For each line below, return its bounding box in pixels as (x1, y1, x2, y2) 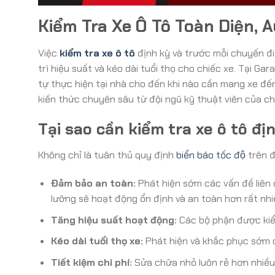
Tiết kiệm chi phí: (50, 255, 132, 269)
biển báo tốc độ (176, 149, 246, 162)
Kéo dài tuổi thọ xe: (50, 234, 143, 248)
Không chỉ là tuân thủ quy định (38, 149, 176, 162)
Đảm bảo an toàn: (50, 177, 136, 190)
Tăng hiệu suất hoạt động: (50, 213, 177, 227)
